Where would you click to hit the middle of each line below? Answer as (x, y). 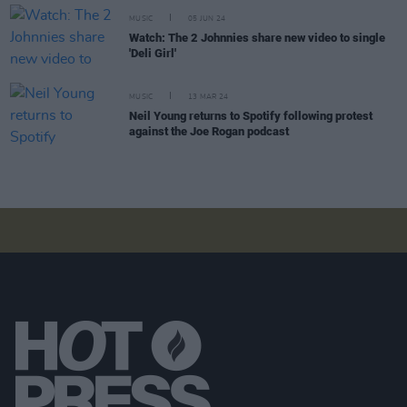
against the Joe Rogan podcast (209, 131)
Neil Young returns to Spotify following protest (251, 116)
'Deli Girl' (153, 53)
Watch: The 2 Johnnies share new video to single (257, 38)
